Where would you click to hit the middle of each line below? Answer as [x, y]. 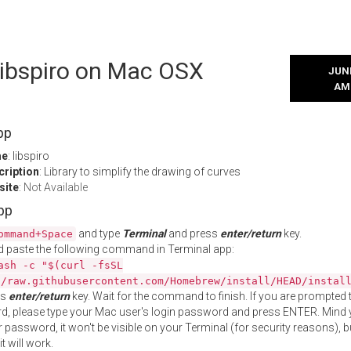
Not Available [56, 187]
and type [99, 233]
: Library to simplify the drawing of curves [140, 172]
